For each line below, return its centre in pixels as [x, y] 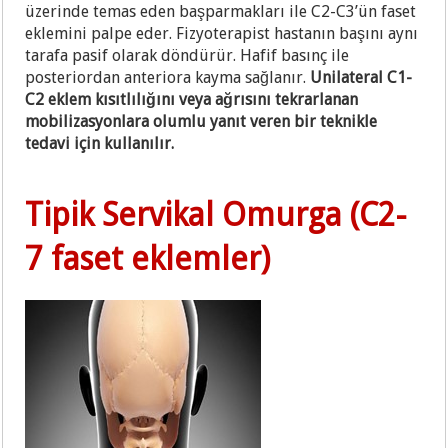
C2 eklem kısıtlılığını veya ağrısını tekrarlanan [192, 99]
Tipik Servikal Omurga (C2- [216, 214]
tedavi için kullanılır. [100, 143]
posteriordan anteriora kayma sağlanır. [168, 77]
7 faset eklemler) [148, 258]
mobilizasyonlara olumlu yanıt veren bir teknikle [201, 121]
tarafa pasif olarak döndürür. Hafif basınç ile [187, 55]
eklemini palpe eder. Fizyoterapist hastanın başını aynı [222, 33]
